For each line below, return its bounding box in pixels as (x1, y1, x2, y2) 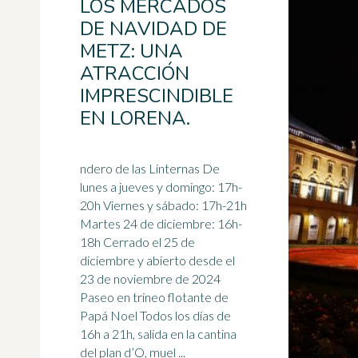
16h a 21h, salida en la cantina (80, 326, 237, 341)
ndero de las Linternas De (80, 161, 220, 176)
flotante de (165, 289, 229, 304)
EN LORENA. (80, 105, 190, 131)
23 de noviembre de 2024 (80, 271, 221, 286)
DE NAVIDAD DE (80, 16, 227, 42)
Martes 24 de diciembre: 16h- (80, 216, 242, 231)
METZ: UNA (80, 38, 183, 64)
